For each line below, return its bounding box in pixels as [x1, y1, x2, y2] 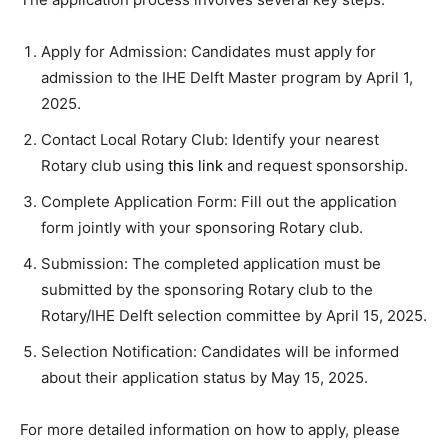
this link [168, 156, 223, 176]
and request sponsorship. [223, 156, 408, 176]
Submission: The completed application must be [41, 254, 381, 274]
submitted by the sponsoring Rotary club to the [41, 280, 373, 300]
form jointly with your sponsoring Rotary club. [41, 218, 363, 238]
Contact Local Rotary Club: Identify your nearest [41, 130, 379, 150]
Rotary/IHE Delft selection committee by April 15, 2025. [41, 306, 427, 326]
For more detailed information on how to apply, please [20, 420, 400, 440]
